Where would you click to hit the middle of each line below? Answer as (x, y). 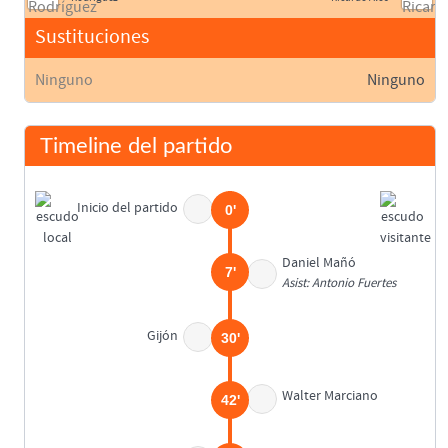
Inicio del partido (127, 208)
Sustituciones (92, 37)
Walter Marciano (330, 396)
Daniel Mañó (319, 263)
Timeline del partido (136, 146)
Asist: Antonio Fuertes (339, 284)
